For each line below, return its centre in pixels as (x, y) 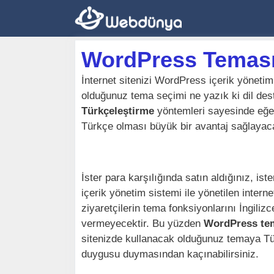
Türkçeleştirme (118, 111)
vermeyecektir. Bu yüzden (143, 224)
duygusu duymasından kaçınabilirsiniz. (170, 254)
